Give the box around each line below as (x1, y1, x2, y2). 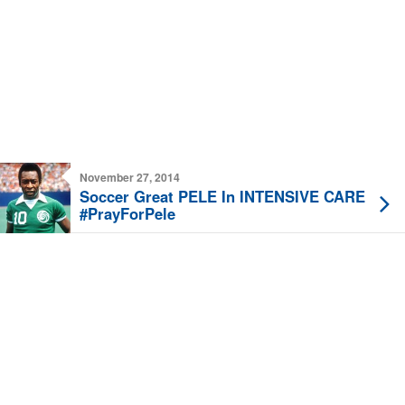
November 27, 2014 (80, 169, 180, 186)
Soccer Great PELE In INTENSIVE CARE (80, 185, 365, 208)
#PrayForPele (80, 202, 175, 225)
